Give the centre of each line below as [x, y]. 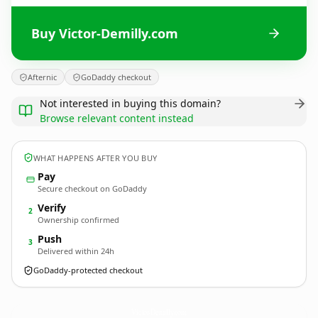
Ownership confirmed [78, 220]
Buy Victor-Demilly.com [105, 33]
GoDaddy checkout [116, 77]
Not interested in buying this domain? [130, 103]
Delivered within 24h [76, 251]
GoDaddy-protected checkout [88, 270]
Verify [52, 208]
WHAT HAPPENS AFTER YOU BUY [95, 158]
